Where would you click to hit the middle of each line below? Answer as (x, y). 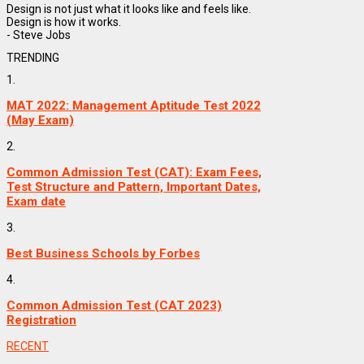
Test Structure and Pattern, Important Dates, (134, 187)
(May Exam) (40, 121)
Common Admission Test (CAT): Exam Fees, (134, 173)
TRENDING (33, 57)
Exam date (36, 202)
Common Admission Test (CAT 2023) (114, 306)
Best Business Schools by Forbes (103, 254)
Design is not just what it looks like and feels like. (129, 9)
